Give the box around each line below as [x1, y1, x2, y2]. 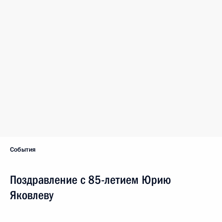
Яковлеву [10, 188, 54, 202]
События [10, 145, 36, 154]
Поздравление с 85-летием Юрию [10, 173, 171, 187]
